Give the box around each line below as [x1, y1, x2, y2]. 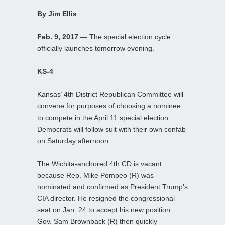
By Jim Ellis [37, 9, 77, 18]
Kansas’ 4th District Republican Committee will [37, 90, 183, 98]
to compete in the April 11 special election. [37, 113, 170, 122]
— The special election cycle [78, 32, 171, 41]
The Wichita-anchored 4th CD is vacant [37, 159, 162, 168]
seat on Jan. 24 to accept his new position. [37, 205, 172, 214]
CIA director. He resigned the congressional [37, 194, 175, 202]
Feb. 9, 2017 [37, 32, 78, 41]
